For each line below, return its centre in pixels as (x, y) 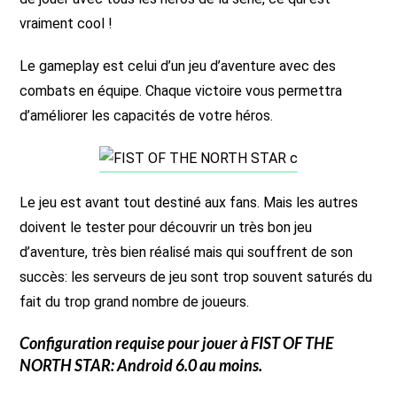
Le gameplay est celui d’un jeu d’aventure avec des (178, 66)
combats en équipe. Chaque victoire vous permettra (181, 91)
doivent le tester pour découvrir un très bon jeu (166, 227)
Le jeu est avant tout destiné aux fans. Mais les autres (189, 202)
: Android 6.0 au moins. (187, 365)
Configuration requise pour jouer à (136, 343)
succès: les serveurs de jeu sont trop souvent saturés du (196, 277)
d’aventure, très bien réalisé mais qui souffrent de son (187, 252)
